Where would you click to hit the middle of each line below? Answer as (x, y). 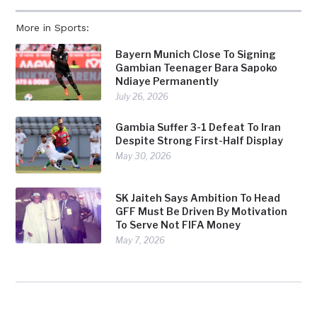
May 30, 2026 (144, 156)
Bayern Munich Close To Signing (196, 54)
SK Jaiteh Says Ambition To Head (198, 197)
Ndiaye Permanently (167, 81)
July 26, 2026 (142, 97)
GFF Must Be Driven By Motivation (202, 211)
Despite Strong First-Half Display (200, 141)
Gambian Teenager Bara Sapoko (197, 68)
